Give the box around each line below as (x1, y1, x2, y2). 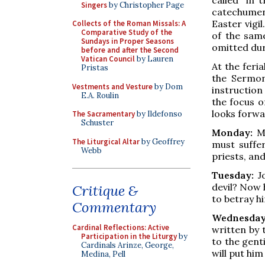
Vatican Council (81, 54, 135, 64)
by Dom (153, 81, 183, 92)
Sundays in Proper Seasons (81, 36, 174, 46)
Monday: (212, 126, 253, 138)
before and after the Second (81, 45, 179, 55)
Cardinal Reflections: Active (72, 222, 169, 232)
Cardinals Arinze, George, (81, 240, 174, 250)
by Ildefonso (135, 109, 182, 119)
